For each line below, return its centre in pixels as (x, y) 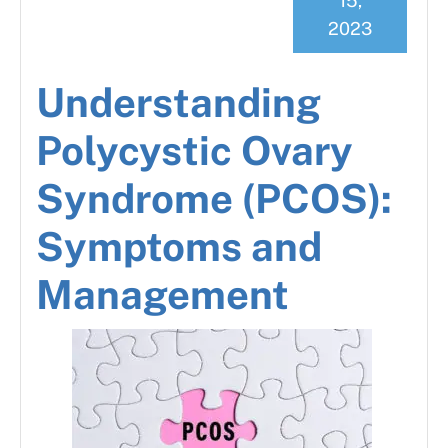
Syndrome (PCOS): (214, 199)
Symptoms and (179, 247)
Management (162, 295)
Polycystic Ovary (194, 151)
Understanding (178, 103)
